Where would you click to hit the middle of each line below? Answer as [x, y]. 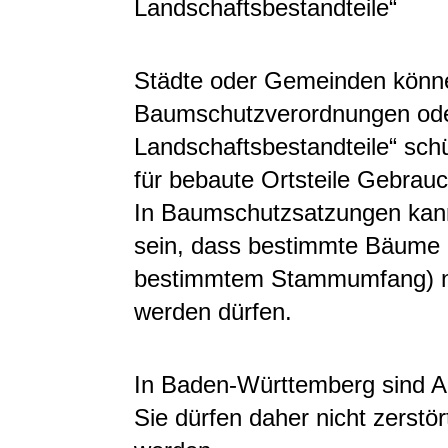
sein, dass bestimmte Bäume [287, 245]
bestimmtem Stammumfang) [284, 278]
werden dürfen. [213, 311]
